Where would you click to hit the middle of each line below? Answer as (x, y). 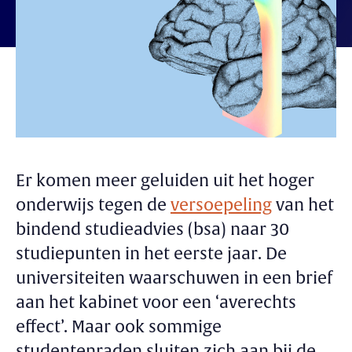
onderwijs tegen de (93, 205)
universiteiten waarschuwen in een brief (174, 278)
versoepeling (221, 205)
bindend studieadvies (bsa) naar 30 (152, 229)
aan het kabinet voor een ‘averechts (156, 302)
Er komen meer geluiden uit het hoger (165, 181)
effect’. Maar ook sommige (119, 327)
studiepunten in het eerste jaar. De (151, 254)
